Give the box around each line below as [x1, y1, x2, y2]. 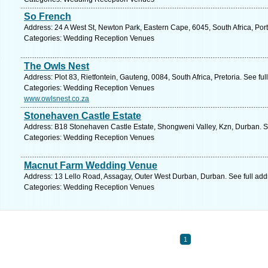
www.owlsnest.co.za [24, 95, 89, 103]
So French [24, 11, 71, 22]
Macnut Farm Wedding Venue [24, 160, 157, 170]
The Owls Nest [24, 61, 89, 71]
